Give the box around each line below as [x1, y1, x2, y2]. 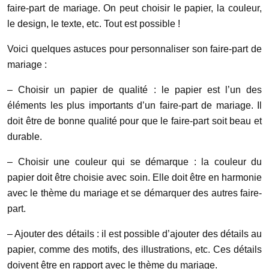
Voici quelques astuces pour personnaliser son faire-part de [7, 44, 262, 54]
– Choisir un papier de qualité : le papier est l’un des [7, 85, 262, 95]
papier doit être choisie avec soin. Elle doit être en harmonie [7, 172, 262, 183]
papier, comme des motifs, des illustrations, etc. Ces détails [7, 244, 262, 255]
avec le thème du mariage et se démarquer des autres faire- [7, 188, 262, 198]
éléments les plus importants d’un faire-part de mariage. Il [7, 100, 262, 110]
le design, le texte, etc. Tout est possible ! [7, 19, 180, 29]
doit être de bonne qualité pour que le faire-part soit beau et [7, 116, 262, 126]
